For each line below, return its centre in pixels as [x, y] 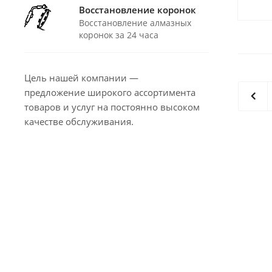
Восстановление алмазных [135, 23]
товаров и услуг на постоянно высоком [112, 107]
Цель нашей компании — [81, 78]
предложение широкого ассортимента [110, 93]
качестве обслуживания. [79, 122]
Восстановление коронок [138, 10]
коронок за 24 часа [119, 35]
